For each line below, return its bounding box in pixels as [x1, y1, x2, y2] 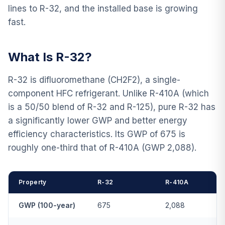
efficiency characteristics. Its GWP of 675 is [8, 129, 185, 139]
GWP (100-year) [19, 200, 75, 209]
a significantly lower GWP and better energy [8, 115, 187, 126]
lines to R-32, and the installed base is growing [8, 3, 198, 14]
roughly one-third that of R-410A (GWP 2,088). [8, 142, 196, 153]
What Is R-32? [8, 49, 92, 64]
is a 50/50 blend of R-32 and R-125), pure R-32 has [8, 101, 215, 112]
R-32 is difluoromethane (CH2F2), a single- [8, 74, 180, 85]
